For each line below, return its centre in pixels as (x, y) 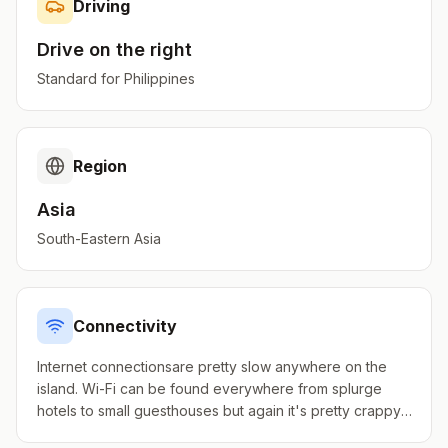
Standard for (80, 78)
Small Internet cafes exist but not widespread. (187, 432)
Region (100, 166)
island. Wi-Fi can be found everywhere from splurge (209, 388)
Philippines (159, 78)
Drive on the (93, 49)
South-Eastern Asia (99, 238)
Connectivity (125, 326)
